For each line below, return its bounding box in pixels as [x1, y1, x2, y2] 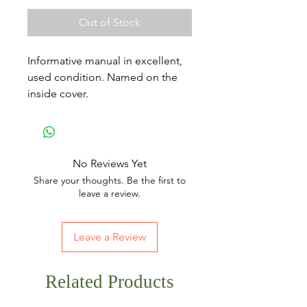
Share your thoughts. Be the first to [34, 174, 186, 186]
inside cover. [27, 87, 88, 100]
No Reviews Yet [73, 157, 147, 170]
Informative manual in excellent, [27, 54, 182, 67]
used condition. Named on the [27, 71, 177, 84]
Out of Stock [79, 16, 140, 29]
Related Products [45, 271, 174, 292]
